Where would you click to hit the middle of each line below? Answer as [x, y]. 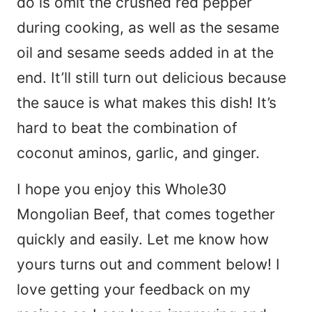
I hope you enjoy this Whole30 [122, 189]
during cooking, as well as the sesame [148, 28]
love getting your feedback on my [134, 290]
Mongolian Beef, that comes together [146, 214]
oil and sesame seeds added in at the [145, 53]
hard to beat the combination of [127, 128]
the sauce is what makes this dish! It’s [147, 103]
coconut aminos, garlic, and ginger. [138, 153]
